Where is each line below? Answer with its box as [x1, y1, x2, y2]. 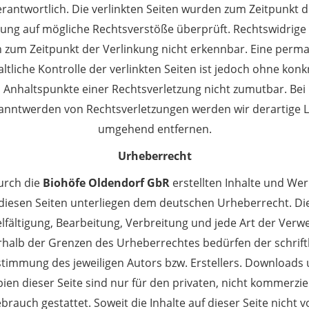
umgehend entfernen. [97, 121, 212, 137]
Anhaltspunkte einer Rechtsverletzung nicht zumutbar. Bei [3, 81, 306, 97]
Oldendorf [88, 175, 144, 190]
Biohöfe [42, 175, 86, 190]
